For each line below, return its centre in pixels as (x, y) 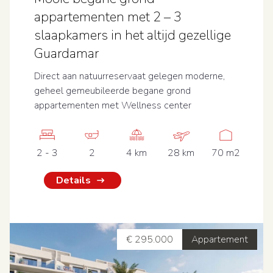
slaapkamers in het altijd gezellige (133, 35)
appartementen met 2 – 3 (108, 17)
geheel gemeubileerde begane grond (112, 91)
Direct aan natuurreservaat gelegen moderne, (129, 76)
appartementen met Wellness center (113, 105)
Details (73, 180)
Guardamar (66, 54)
